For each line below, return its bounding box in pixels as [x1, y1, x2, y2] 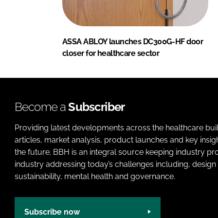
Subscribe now [24, 207, 80, 217]
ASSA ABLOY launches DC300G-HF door [62, 37, 203, 47]
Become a [15, 100, 69, 114]
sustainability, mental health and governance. [15, 172, 175, 182]
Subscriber [68, 100, 125, 114]
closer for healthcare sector [62, 49, 160, 58]
